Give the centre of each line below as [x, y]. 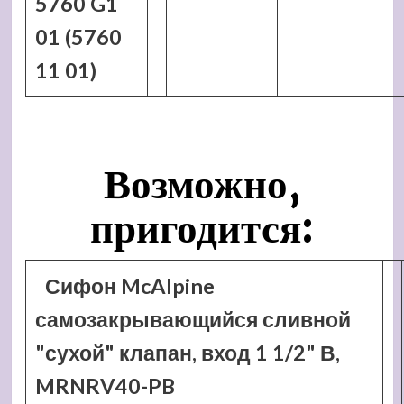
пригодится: [202, 228]
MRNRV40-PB [105, 386]
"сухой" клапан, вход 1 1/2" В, [187, 353]
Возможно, [202, 184]
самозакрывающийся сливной [193, 319]
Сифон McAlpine [130, 286]
